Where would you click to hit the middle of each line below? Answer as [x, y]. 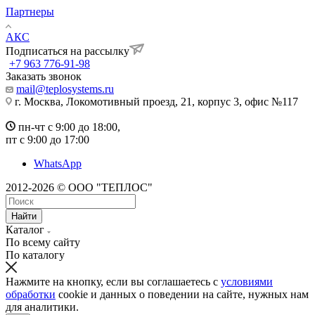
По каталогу [35, 255]
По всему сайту [43, 242]
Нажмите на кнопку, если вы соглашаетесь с [113, 282]
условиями [247, 282]
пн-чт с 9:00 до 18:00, [68, 127]
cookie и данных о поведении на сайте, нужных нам [182, 294]
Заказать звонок [44, 76]
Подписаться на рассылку [67, 51]
